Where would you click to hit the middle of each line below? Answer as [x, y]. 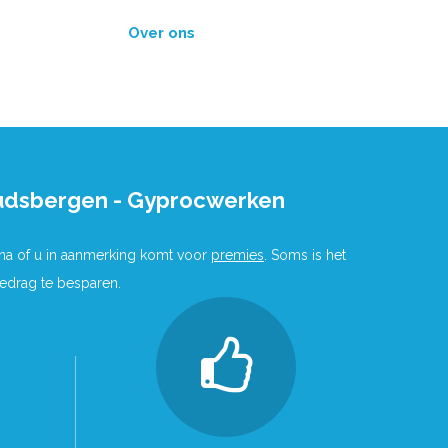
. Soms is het [305, 254]
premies [237, 254]
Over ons [161, 32]
